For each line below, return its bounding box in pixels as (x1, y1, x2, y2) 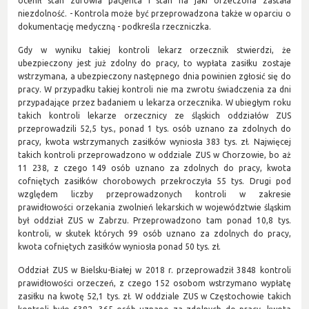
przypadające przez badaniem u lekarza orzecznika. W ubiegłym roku (18, 97, 291, 107)
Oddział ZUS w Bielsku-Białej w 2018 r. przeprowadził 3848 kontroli (18, 265, 291, 275)
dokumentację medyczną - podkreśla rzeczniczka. (18, 21, 212, 31)
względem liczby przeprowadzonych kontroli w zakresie (18, 189, 291, 199)
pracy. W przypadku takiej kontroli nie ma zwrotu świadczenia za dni (18, 84, 291, 94)
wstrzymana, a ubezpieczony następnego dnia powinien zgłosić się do (18, 71, 291, 81)
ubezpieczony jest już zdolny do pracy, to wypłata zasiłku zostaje (18, 58, 291, 68)
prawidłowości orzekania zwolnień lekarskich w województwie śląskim (18, 202, 291, 212)
